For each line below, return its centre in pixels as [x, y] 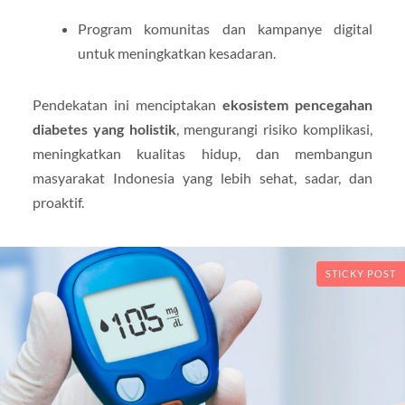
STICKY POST [361, 274]
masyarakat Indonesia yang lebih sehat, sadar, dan [202, 178]
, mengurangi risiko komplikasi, [274, 129]
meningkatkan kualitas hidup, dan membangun [202, 154]
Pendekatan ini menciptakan [127, 105]
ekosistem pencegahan [298, 105]
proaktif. [58, 202]
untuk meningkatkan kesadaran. [176, 53]
